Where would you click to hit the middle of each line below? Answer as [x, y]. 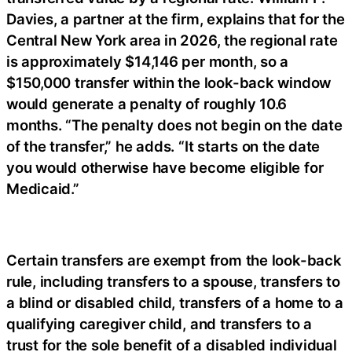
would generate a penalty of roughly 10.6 [147, 104]
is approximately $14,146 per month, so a [148, 62]
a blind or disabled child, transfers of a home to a [175, 303]
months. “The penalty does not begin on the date [174, 125]
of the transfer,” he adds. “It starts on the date [163, 147]
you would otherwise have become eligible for [165, 168]
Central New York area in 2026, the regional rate [172, 40]
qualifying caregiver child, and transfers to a [159, 324]
